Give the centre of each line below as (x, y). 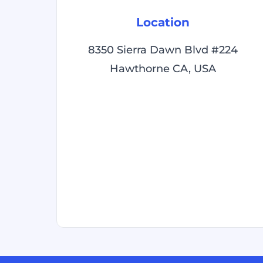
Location (163, 22)
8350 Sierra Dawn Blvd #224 (163, 50)
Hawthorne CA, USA (163, 69)
